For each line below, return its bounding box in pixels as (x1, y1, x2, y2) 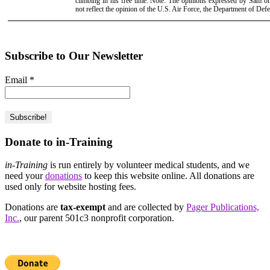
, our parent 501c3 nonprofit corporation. (19, 213, 174, 224)
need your (5, 171, 45, 181)
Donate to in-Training (5, 135, 113, 148)
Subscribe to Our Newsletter (5, 49, 143, 62)
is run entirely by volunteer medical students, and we (48, 160, 250, 171)
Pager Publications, (186, 202, 259, 213)
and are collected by (105, 202, 186, 213)
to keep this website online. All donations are (82, 171, 254, 181)
